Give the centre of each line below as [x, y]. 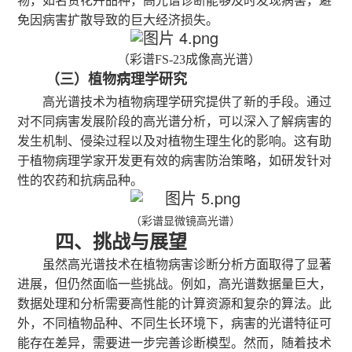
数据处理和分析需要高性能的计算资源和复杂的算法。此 [175, 304]
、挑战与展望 [131, 242]
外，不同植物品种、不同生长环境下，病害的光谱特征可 [175, 323]
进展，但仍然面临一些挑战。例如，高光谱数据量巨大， [175, 284]
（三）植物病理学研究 [117, 79]
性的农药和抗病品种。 [81, 180]
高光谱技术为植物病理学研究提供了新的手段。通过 [187, 102]
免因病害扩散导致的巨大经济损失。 [118, 20]
